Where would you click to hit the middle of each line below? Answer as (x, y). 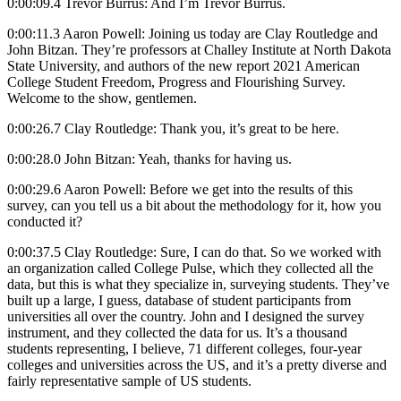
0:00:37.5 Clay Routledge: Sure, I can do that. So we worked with (194, 252)
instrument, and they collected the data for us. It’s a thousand (177, 332)
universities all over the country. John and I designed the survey (186, 316)
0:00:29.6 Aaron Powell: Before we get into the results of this (180, 189)
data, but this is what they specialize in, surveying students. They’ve (198, 284)
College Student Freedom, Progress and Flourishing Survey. (176, 81)
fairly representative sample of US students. (129, 380)
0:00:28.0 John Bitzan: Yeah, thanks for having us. (149, 158)
